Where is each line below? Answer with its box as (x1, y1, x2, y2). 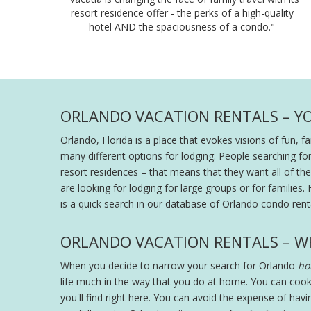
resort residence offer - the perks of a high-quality (70, 6, 294, 20)
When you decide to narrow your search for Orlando (60, 259, 295, 273)
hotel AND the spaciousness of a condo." (89, 20, 275, 34)
